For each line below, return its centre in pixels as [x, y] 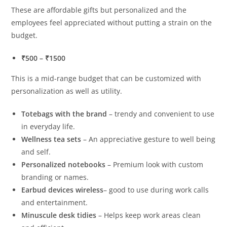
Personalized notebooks [64, 164]
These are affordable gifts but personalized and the [99, 10]
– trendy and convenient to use [161, 113]
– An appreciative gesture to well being [148, 139]
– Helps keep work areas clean [150, 215]
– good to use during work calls [156, 190]
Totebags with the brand [64, 113]
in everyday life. [48, 126]
